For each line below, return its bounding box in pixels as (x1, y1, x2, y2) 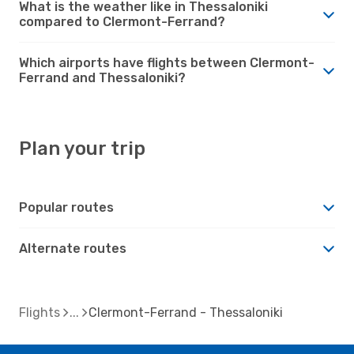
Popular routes (19, 199, 114, 215)
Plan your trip (19, 137, 145, 160)
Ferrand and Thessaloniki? (19, 70, 186, 85)
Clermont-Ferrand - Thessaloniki (88, 304, 283, 320)
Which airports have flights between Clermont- (19, 55, 314, 70)
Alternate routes (19, 240, 126, 256)
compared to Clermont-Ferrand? (19, 13, 225, 29)
